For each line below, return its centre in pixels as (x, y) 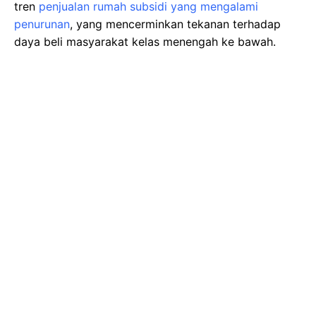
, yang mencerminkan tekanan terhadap (175, 24)
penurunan (42, 24)
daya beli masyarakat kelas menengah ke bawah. (145, 41)
